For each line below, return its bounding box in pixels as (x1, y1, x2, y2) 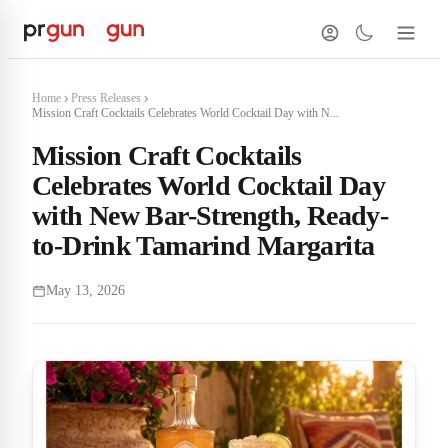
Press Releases (71, 91, 141, 105)
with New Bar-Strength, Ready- (32, 200, 389, 231)
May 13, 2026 (46, 283, 125, 298)
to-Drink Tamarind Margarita (32, 230, 375, 261)
